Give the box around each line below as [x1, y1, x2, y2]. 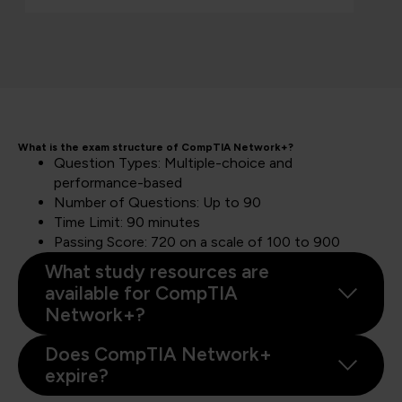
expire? [45, 363, 113, 387]
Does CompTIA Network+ [45, 342, 272, 365]
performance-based [54, 173, 182, 191]
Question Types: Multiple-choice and [54, 153, 293, 171]
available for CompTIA [45, 281, 238, 304]
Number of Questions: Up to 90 [54, 193, 261, 211]
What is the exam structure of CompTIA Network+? [18, 140, 293, 153]
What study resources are [45, 259, 269, 283]
